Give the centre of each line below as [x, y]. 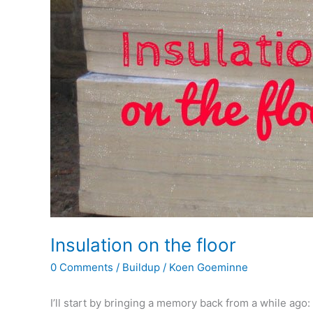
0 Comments [82, 268]
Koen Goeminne [209, 268]
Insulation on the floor [143, 245]
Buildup [141, 268]
